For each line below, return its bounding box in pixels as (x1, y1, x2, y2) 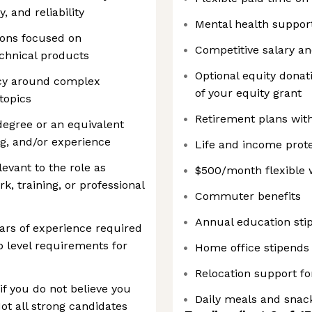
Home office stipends (195, 241, 309, 254)
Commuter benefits (195, 189, 301, 203)
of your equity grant (195, 86, 302, 100)
